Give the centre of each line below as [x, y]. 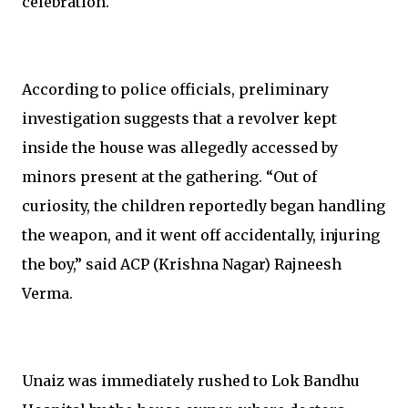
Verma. [47, 293]
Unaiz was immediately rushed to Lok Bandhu [191, 381]
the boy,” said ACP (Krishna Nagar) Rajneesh [182, 264]
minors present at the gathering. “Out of [169, 177]
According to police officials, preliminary [175, 89]
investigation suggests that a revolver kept [179, 118]
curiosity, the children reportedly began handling [204, 206]
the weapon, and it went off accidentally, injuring [201, 235]
